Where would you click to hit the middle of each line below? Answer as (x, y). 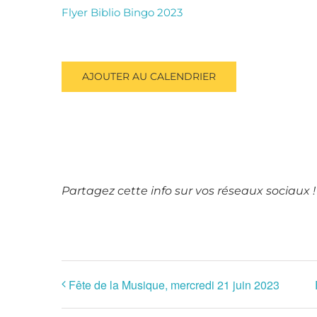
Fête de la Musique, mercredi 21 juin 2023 (174, 284)
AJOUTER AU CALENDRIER (149, 77)
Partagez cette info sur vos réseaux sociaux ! (189, 191)
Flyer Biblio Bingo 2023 (122, 13)
